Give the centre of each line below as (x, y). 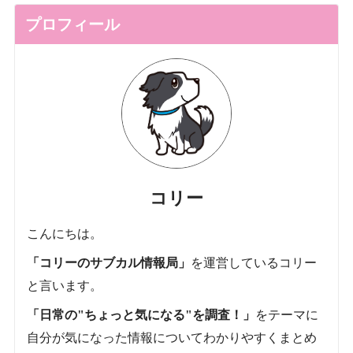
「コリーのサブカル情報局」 (108, 262)
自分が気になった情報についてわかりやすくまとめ (171, 337)
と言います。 (64, 285)
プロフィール (72, 24)
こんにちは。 (64, 233)
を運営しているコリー (253, 262)
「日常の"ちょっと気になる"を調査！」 (141, 314)
